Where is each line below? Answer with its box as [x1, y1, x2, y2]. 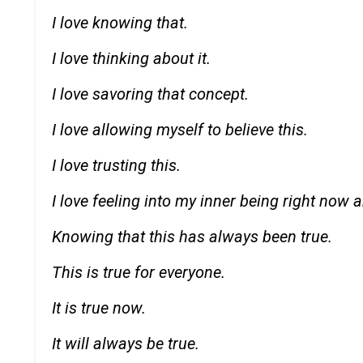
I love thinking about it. [52, 48, 211, 68]
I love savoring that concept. [52, 83, 249, 104]
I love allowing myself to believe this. [52, 119, 308, 139]
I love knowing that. [52, 12, 188, 32]
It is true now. [52, 297, 146, 318]
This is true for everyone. [52, 262, 225, 282]
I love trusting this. [52, 155, 181, 175]
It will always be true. [52, 333, 199, 353]
